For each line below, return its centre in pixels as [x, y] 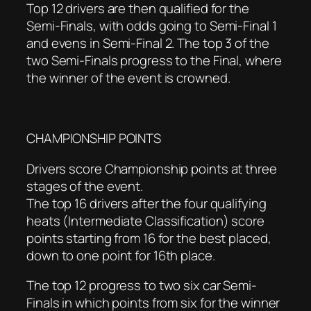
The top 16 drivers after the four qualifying [146, 203]
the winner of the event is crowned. [128, 78]
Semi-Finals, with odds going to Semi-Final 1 [152, 26]
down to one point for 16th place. [121, 255]
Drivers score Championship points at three [152, 168]
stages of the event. [85, 186]
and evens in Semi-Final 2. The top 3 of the [148, 43]
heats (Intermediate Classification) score [145, 220]
